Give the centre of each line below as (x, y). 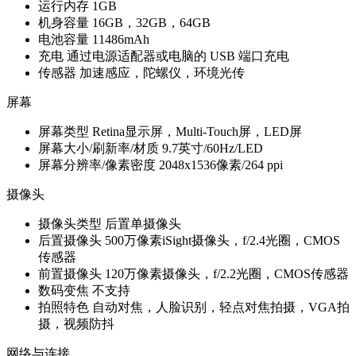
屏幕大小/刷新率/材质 (99, 148)
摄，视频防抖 (76, 324)
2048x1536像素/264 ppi (221, 165)
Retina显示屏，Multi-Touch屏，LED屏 (197, 132)
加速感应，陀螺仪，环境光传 (162, 73)
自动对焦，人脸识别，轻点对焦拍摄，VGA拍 (221, 307)
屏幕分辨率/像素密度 (97, 165)
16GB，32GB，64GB (151, 23)
